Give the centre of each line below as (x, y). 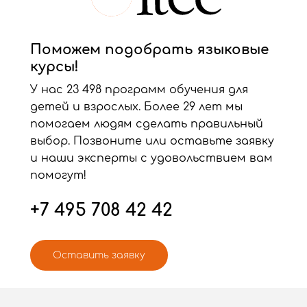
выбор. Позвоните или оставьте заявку (152, 141)
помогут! (58, 175)
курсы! (54, 66)
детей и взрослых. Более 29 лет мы (136, 107)
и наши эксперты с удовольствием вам (151, 158)
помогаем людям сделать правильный (147, 124)
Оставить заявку (99, 255)
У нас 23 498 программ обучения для (139, 89)
